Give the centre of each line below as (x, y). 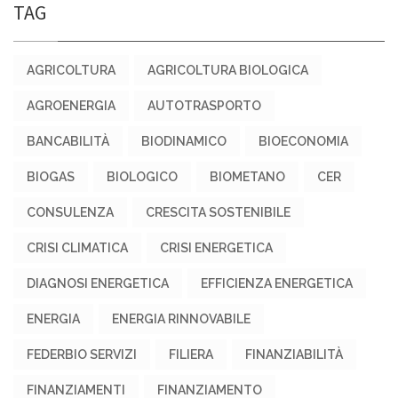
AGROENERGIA (71, 106)
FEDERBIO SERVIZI (82, 355)
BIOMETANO (247, 177)
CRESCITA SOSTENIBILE (218, 213)
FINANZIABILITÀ (294, 355)
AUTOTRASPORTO (204, 106)
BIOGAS (51, 177)
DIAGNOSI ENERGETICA (98, 284)
